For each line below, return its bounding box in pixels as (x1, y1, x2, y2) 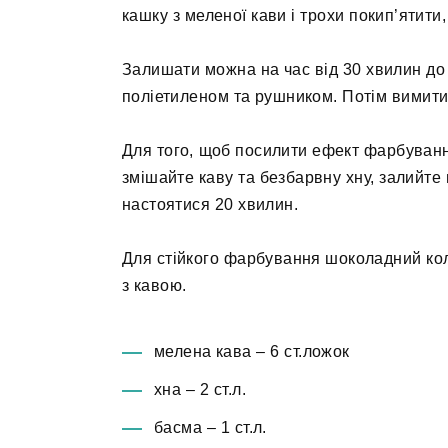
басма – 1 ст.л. (154, 418, 267, 436)
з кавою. (122, 277, 187, 295)
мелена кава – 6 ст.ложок (154, 342, 350, 360)
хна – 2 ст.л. (154, 380, 246, 398)
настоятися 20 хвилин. (122, 196, 299, 214)
